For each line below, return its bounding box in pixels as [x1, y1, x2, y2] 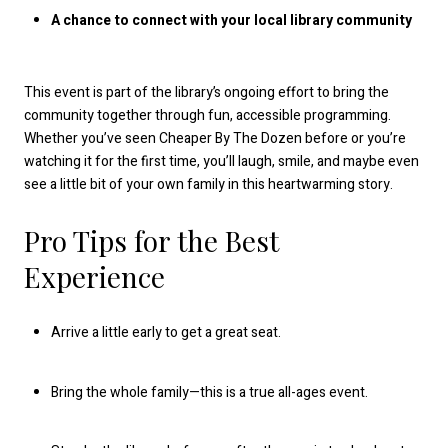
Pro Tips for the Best [24, 221, 279, 259]
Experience [24, 257, 165, 295]
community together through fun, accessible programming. [24, 105, 391, 127]
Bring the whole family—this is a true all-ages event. [50, 381, 368, 403]
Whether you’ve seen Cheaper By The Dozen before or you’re [24, 128, 406, 150]
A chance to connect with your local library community [50, 9, 412, 31]
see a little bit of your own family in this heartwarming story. [24, 174, 393, 196]
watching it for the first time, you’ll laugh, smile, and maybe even [24, 151, 419, 173]
